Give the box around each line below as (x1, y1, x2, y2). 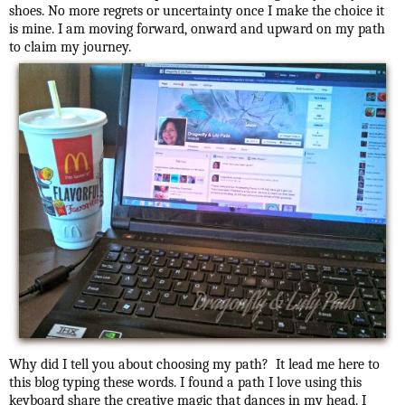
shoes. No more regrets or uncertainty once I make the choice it (9, 3, 384, 20)
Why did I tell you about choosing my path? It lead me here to (9, 356, 380, 373)
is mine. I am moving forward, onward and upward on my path (9, 21, 385, 38)
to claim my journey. (9, 39, 131, 56)
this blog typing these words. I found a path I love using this (9, 374, 362, 391)
